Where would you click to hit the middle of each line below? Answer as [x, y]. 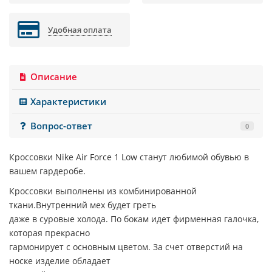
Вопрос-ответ [62, 126]
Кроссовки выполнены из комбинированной [103, 191]
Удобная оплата [80, 30]
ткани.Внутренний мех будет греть [83, 205]
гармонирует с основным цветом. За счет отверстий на [126, 247]
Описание [54, 77]
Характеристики [69, 101]
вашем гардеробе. [47, 171]
